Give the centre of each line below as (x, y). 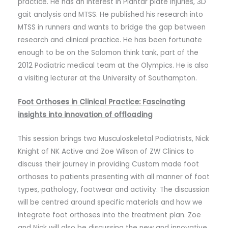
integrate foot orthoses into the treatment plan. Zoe (109, 215)
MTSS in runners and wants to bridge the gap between (112, 27)
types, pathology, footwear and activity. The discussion (114, 189)
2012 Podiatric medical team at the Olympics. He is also (113, 65)
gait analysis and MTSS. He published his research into (110, 14)
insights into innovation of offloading (85, 115)
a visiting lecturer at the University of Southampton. (107, 78)
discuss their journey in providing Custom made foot (108, 164)
